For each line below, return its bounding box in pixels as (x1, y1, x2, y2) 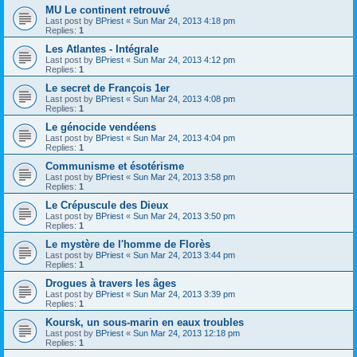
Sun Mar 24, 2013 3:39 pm (133, 289, 235, 300)
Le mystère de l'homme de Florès (45, 238, 210, 251)
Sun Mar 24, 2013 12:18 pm (133, 328, 240, 339)
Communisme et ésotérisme (45, 160, 184, 173)
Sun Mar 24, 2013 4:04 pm (133, 133, 235, 143)
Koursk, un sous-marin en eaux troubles (45, 316, 244, 329)
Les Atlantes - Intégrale (45, 43, 159, 56)
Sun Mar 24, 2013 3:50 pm (133, 211, 235, 222)
